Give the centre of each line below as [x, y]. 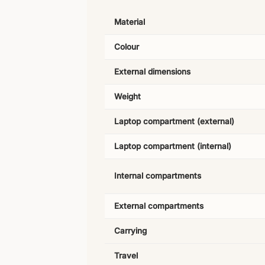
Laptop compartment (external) [174, 122]
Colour [127, 47]
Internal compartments [158, 176]
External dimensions [152, 72]
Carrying [130, 231]
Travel [126, 256]
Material [130, 22]
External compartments [159, 206]
